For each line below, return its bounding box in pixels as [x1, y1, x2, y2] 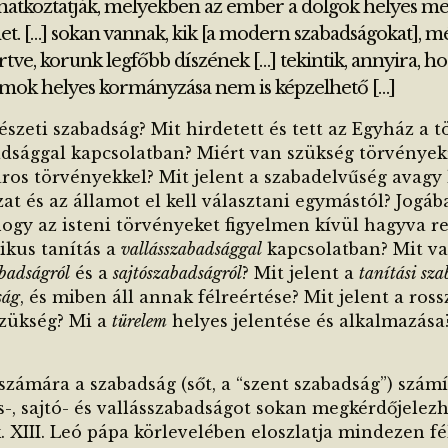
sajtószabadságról [113, 263, 242, 283]
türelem [112, 311, 167, 331]
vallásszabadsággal [121, 239, 262, 259]
